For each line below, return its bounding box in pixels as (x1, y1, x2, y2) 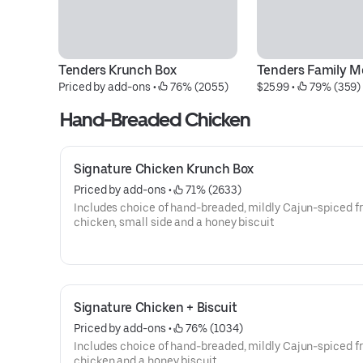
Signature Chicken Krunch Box (74, 161, 254, 177)
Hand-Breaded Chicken (60, 108, 250, 131)
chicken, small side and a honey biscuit (74, 216, 274, 228)
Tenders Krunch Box (58, 62, 177, 78)
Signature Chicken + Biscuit (74, 300, 237, 315)
